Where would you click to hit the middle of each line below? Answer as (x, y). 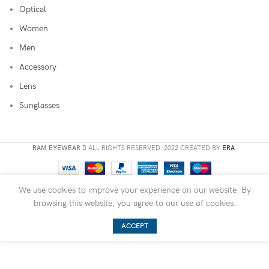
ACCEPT (134, 226)
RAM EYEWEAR (56, 148)
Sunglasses (39, 106)
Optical (33, 10)
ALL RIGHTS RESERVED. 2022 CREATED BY (154, 148)
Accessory (38, 67)
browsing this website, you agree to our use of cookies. (134, 204)
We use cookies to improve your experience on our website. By (134, 190)
